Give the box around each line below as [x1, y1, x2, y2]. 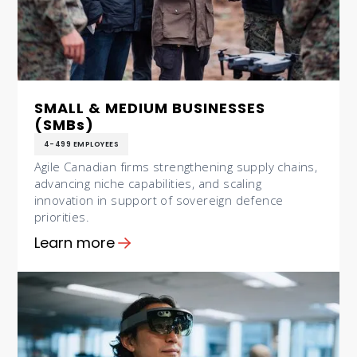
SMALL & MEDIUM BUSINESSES [33, 98, 265, 119]
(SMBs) [33, 115, 94, 135]
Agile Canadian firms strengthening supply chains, [33, 159, 318, 175]
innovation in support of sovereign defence [33, 192, 284, 209]
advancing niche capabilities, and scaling [33, 175, 261, 192]
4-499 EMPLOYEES [43, 139, 120, 150]
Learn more [33, 233, 115, 253]
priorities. [33, 209, 89, 226]
